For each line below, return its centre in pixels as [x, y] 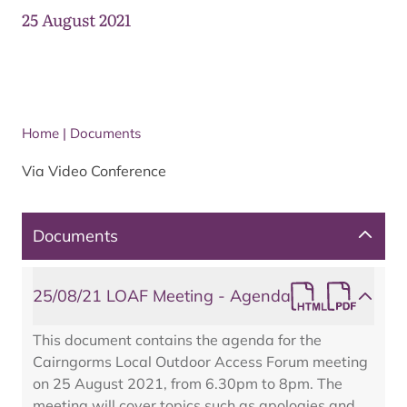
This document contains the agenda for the [177, 340]
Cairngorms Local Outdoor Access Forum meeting [200, 362]
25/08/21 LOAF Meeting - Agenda [162, 296]
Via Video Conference [94, 171]
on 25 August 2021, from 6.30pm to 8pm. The [188, 383]
